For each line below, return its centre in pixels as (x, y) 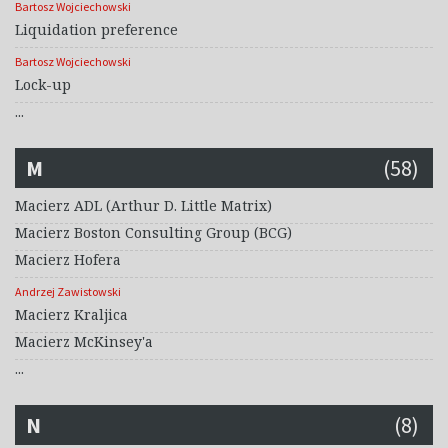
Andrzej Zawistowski (68, 292)
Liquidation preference (96, 30)
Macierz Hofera (68, 260)
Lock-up (43, 85)
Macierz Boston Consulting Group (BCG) (153, 233)
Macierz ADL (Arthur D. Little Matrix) (143, 206)
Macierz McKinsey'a (84, 342)
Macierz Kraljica (71, 315)
